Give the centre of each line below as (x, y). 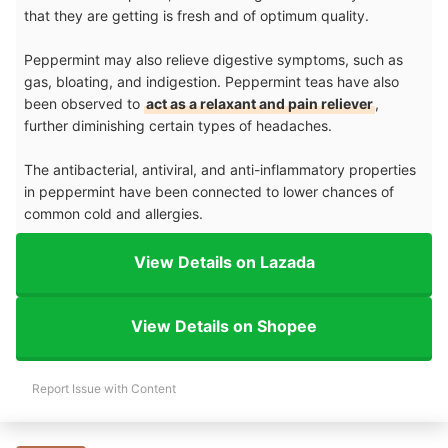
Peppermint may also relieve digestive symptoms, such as (213, 59)
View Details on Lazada (224, 262)
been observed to (84, 103)
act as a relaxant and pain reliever (259, 103)
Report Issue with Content (104, 388)
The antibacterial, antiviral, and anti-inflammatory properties (220, 169)
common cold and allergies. (113, 213)
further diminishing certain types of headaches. (180, 125)
